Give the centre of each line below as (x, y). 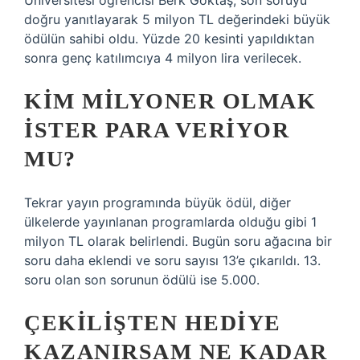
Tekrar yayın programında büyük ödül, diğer (157, 202)
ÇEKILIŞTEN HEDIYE (153, 323)
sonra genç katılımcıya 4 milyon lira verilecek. (163, 58)
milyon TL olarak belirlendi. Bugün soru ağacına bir (178, 241)
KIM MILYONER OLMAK (170, 101)
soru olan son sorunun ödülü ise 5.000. (142, 280)
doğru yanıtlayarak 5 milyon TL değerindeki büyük (177, 19)
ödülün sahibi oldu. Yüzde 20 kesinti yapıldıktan (169, 39)
